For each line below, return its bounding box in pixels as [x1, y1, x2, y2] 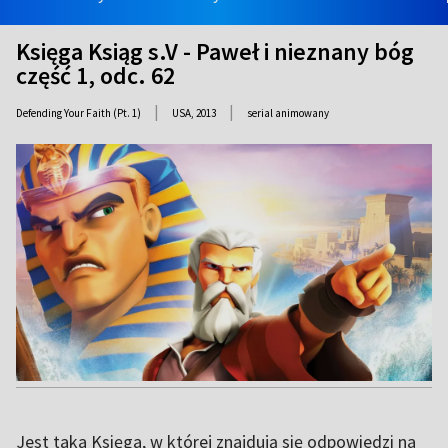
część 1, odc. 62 [16, 60, 175, 91]
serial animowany [247, 106, 329, 120]
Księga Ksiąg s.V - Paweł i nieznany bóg [16, 36, 414, 67]
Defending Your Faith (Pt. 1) [16, 106, 141, 120]
